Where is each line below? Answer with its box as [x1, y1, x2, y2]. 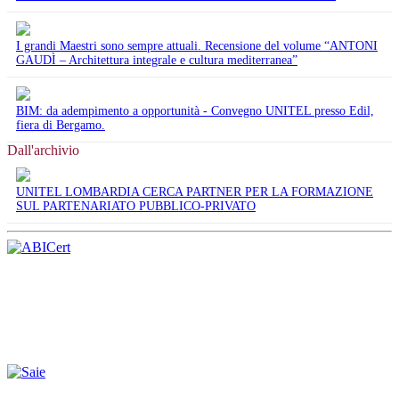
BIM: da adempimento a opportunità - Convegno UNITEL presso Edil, [16, 103, 374, 118]
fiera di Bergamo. [16, 118, 105, 132]
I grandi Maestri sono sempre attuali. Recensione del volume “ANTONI [16, 38, 378, 53]
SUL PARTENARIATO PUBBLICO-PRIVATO [16, 199, 256, 213]
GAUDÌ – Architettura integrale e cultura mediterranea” [16, 53, 297, 67]
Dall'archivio [7, 142, 79, 158]
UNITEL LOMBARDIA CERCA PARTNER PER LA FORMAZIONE [16, 184, 373, 199]
